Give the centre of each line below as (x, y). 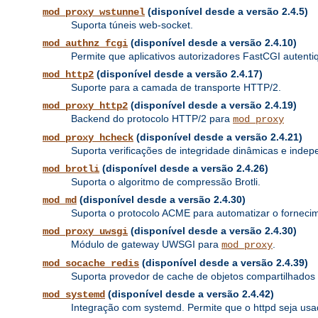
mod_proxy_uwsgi (85, 232)
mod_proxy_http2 (85, 106)
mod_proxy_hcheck (88, 138)
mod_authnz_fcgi (85, 44)
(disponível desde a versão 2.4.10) (212, 43)
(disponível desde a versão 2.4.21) (218, 137)
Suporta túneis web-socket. (132, 25)
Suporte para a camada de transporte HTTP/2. (176, 88)
